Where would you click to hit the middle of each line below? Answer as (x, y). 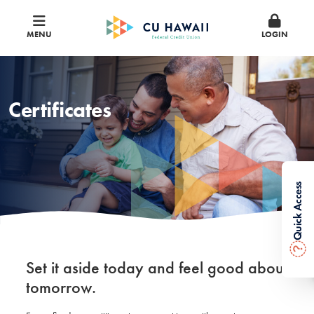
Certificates (60, 110)
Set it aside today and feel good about (157, 268)
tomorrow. (61, 287)
